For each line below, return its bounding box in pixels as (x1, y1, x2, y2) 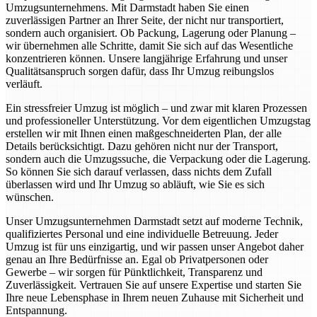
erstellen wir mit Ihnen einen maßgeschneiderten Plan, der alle (6, 127, 282, 140)
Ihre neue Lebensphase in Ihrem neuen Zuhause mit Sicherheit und (6, 292, 304, 304)
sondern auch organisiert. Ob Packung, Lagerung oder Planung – (6, 27, 296, 40)
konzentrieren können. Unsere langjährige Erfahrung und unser (6, 52, 287, 65)
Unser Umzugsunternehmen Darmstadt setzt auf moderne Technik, (6, 215, 303, 228)
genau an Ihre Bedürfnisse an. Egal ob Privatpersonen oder (6, 253, 268, 266)
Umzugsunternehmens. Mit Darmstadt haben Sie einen (6, 1, 249, 14)
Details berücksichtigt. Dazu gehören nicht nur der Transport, (6, 140, 278, 153)
